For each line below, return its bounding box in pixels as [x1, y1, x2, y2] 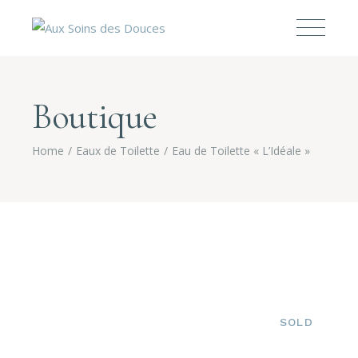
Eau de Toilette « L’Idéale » [172, 142, 311, 158]
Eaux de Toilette [76, 142, 161, 158]
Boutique [32, 93, 157, 138]
